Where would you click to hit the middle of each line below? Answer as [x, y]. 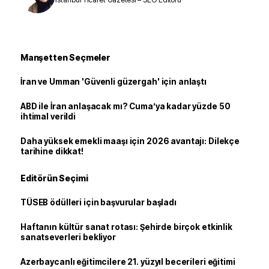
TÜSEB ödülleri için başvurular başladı [98, 202]
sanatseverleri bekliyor [68, 237]
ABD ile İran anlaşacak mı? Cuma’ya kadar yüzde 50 [125, 106]
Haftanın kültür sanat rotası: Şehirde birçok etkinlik [126, 227]
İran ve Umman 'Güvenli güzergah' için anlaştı [113, 81]
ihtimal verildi [48, 116]
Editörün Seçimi [54, 178]
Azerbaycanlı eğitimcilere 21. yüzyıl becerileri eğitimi [128, 261]
